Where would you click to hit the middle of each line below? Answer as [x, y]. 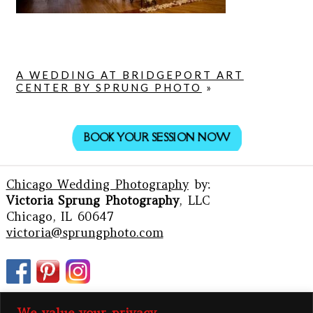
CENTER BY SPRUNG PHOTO [109, 87]
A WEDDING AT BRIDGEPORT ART [130, 74]
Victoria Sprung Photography [92, 201]
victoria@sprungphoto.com [85, 233]
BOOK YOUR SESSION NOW [156, 138]
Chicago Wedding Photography [97, 184]
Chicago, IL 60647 [60, 217]
